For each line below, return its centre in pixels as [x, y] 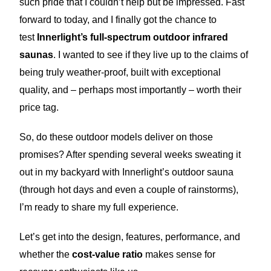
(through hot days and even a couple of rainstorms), [129, 190]
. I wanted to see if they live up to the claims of [151, 55]
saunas [37, 55]
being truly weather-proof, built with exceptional [120, 73]
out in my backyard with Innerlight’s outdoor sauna [127, 172]
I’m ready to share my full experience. [99, 207]
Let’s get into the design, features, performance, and [130, 237]
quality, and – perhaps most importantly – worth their [131, 90]
